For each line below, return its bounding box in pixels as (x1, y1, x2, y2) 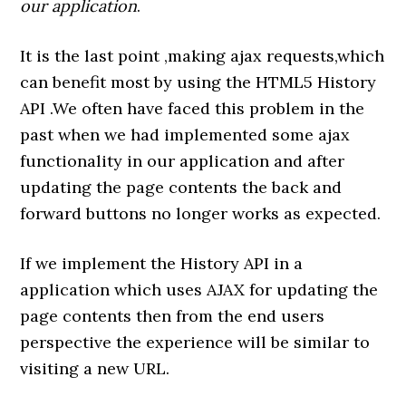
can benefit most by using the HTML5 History (20, 72, 377, 93)
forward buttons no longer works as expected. (20, 203, 382, 225)
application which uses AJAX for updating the (20, 279, 379, 301)
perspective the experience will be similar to (20, 332, 371, 353)
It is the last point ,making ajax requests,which (20, 45, 385, 67)
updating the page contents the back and (20, 177, 343, 198)
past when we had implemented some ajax (20, 124, 351, 146)
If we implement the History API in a (20, 253, 304, 275)
